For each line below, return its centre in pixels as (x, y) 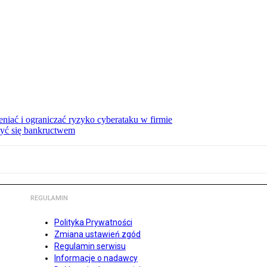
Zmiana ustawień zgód (97, 235)
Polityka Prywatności (93, 223)
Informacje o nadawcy (96, 258)
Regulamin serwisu (90, 246)
